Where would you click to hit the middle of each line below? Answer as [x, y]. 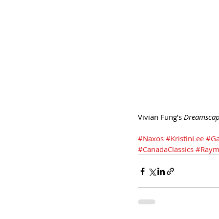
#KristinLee [185, 138]
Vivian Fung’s [161, 117]
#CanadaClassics [166, 149]
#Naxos [151, 138]
